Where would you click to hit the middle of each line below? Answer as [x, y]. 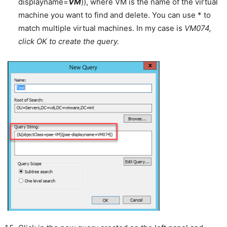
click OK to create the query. [69, 42]
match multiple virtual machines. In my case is [101, 28]
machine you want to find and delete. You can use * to [115, 15]
